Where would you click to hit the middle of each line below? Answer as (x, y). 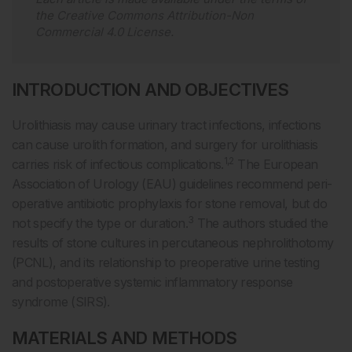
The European (276, 164)
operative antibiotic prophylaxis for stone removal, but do (169, 203)
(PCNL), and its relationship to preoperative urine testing (165, 262)
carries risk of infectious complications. (118, 164)
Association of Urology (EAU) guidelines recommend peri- (172, 184)
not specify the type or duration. (100, 223)
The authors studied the (260, 223)
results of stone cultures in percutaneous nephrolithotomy (173, 243)
